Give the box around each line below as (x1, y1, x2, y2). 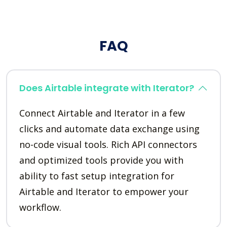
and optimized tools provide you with (19, 154, 183, 167)
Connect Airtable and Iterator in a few (19, 107, 185, 120)
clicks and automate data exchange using (19, 123, 200, 135)
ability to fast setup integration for (19, 170, 174, 182)
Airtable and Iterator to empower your (19, 185, 188, 198)
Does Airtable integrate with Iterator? (19, 82, 194, 95)
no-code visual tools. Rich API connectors (19, 138, 197, 151)
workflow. (19, 201, 61, 214)
